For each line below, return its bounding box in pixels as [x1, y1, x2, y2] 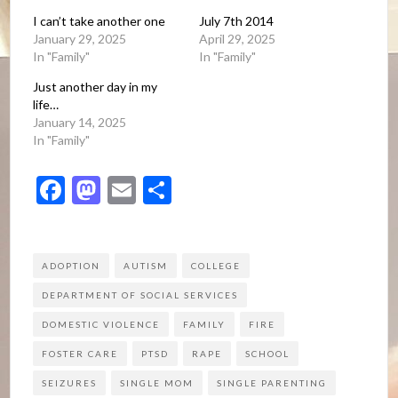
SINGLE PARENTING [217, 377, 328, 388]
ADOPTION [42, 259, 101, 271]
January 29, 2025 [33, 30, 127, 46]
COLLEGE [191, 259, 242, 271]
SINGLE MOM [120, 377, 195, 388]
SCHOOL [245, 347, 291, 359]
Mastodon [100, 171, 226, 207]
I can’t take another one [33, 12, 166, 28]
